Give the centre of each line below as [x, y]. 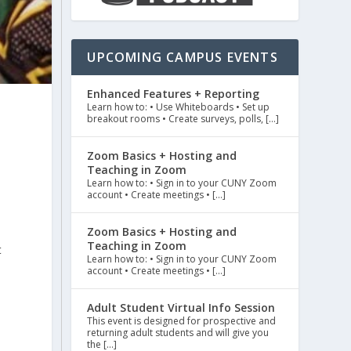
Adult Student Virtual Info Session [181, 308]
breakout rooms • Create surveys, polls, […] [183, 119]
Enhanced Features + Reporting [174, 94]
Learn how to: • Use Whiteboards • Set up [179, 107]
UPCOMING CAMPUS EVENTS [183, 58]
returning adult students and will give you [178, 333]
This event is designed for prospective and [182, 321]
